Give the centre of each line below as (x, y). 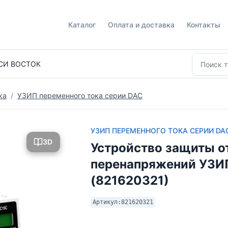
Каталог (82, 25)
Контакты (204, 25)
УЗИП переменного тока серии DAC (80, 95)
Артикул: (107, 202)
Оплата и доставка (141, 25)
